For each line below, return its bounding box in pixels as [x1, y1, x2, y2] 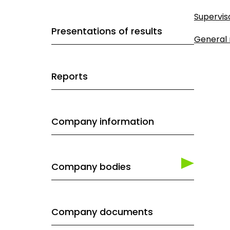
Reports [51, 70, 88, 83]
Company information [51, 115, 154, 128]
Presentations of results [51, 25, 162, 37]
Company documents [51, 205, 153, 218]
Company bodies [51, 160, 131, 173]
